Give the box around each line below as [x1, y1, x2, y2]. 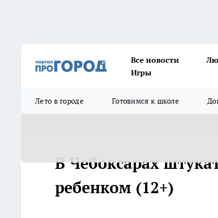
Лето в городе [35, 96, 84, 106]
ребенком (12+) [55, 177, 174, 198]
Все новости [131, 55, 179, 65]
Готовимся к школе [111, 96, 180, 106]
